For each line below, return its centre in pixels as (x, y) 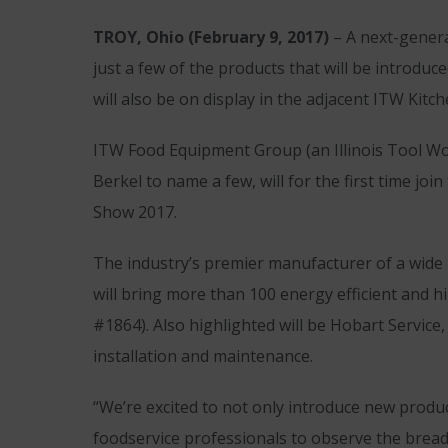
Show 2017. (135, 212)
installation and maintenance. (203, 356)
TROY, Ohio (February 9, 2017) (213, 37)
